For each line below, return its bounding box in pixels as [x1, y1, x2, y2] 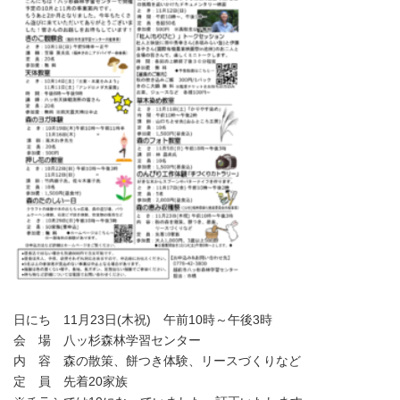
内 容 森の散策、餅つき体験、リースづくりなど [13, 354, 301, 369]
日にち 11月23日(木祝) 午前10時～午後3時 [13, 312, 272, 328]
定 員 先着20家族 [13, 374, 128, 389]
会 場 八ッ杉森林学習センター [13, 333, 201, 348]
